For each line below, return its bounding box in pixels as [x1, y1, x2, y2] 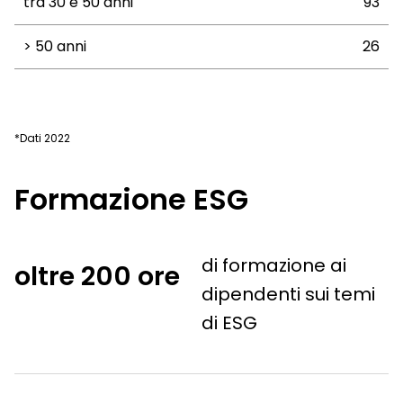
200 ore [81, 257, 180, 294]
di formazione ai [201, 252, 346, 278]
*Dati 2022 [14, 130, 70, 146]
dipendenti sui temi [201, 281, 375, 307]
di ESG [201, 309, 257, 336]
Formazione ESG [14, 178, 248, 219]
